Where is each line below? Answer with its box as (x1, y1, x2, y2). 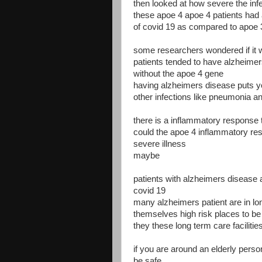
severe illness (133, 139, 186, 149)
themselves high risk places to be (133, 209, 261, 219)
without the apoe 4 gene (133, 68, 223, 78)
